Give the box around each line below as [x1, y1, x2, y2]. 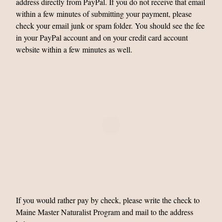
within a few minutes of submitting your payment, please [16, 8, 192, 19]
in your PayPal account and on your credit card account [16, 32, 188, 43]
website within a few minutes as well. [16, 44, 133, 55]
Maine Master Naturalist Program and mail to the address [16, 207, 194, 217]
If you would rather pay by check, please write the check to [16, 195, 200, 205]
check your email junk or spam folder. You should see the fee [16, 20, 205, 31]
